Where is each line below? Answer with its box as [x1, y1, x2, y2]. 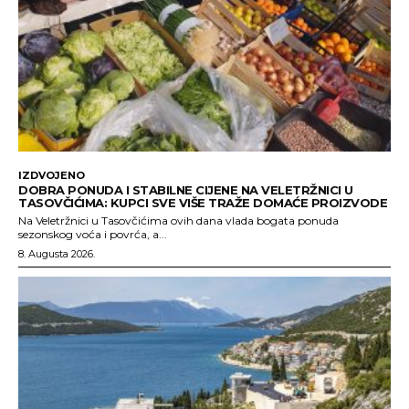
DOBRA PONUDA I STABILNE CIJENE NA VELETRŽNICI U [18, 182, 353, 197]
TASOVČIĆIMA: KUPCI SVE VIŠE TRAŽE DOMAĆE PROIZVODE [18, 194, 387, 210]
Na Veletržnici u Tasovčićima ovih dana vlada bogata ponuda [18, 213, 339, 227]
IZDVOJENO [18, 168, 85, 182]
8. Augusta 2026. [18, 246, 95, 260]
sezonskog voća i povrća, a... [18, 226, 167, 241]
